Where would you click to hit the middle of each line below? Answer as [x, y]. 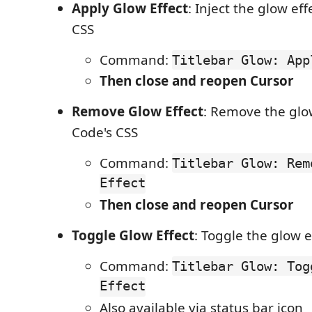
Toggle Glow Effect [133, 235]
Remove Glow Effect [138, 111]
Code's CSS [105, 132]
